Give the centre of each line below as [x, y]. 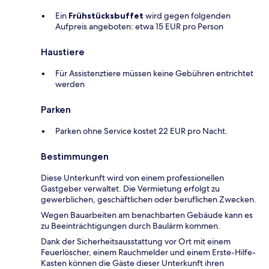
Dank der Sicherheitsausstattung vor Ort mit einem [136, 242]
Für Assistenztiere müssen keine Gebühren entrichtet [154, 74]
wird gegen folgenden [187, 16]
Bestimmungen [75, 157]
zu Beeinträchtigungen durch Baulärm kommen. [131, 226]
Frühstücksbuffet [106, 16]
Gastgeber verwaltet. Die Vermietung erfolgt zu [130, 189]
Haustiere [63, 52]
